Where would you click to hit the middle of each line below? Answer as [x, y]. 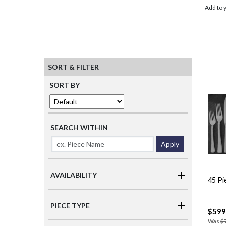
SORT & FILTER [73, 67]
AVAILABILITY [74, 175]
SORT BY [65, 85]
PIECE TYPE [70, 206]
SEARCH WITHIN [79, 128]
